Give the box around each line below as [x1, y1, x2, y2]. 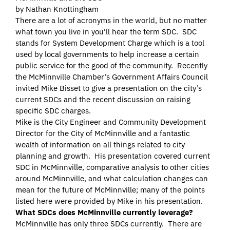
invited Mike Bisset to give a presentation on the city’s [15, 83, 202, 93]
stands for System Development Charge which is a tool [15, 38, 204, 48]
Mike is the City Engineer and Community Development [15, 117, 206, 127]
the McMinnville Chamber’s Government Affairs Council [15, 72, 208, 82]
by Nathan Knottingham [15, 4, 99, 14]
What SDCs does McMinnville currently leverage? [15, 207, 195, 218]
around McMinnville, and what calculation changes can [15, 174, 208, 184]
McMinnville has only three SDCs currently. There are [15, 219, 202, 229]
